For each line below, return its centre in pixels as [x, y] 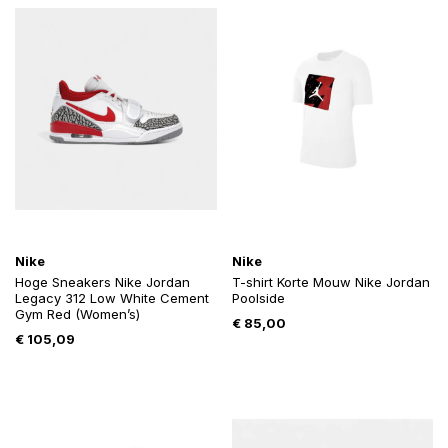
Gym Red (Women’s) [77, 314]
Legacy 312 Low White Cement [112, 298]
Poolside [258, 298]
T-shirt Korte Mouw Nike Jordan [330, 282]
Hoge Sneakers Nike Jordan [102, 282]
